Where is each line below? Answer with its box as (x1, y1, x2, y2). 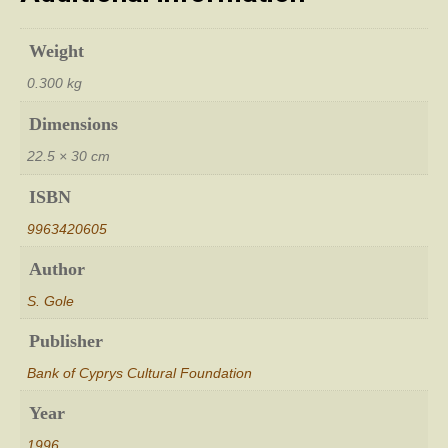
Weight (29, 40, 84, 61)
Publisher (29, 330, 103, 351)
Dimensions (29, 113, 118, 134)
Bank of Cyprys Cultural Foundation (27, 364, 252, 381)
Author (29, 258, 85, 279)
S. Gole (27, 292, 74, 309)
